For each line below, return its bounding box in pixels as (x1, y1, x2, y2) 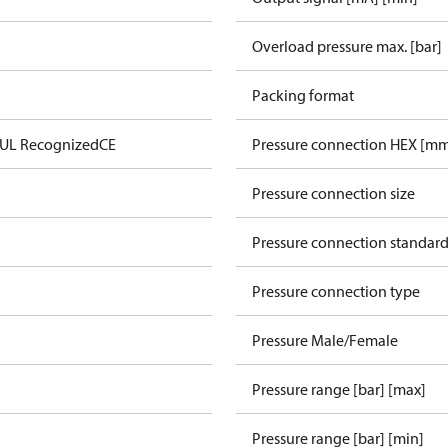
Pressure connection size (252, 183, 415, 203)
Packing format (252, 85, 354, 105)
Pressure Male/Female (252, 330, 398, 350)
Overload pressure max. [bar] (252, 36, 442, 56)
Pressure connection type (252, 281, 420, 301)
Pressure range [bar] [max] (252, 379, 426, 399)
